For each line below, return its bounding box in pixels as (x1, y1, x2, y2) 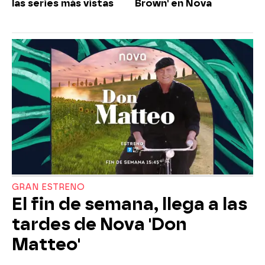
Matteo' (12, 234, 80, 255)
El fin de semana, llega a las (12, 194, 247, 215)
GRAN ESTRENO (12, 182, 85, 193)
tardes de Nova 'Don (12, 214, 187, 235)
